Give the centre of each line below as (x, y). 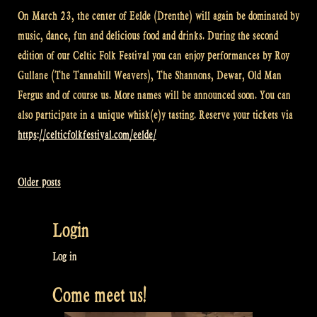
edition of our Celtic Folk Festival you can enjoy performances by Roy (154, 56)
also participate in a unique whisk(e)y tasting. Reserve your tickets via (155, 115)
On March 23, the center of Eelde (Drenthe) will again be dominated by (158, 16)
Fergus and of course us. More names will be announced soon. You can (154, 96)
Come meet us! (99, 295)
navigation (46, 217)
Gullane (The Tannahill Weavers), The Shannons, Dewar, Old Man (150, 76)
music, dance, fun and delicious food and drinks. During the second (148, 36)
